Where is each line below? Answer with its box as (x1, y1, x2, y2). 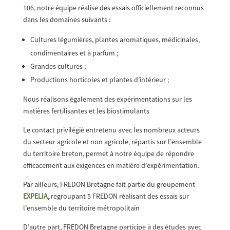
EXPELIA (23, 191, 48, 201)
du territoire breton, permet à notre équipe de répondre (23, 148, 194, 158)
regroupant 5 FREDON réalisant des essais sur (50, 191, 189, 201)
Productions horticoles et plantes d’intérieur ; (30, 74, 169, 84)
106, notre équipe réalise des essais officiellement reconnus (23, 3, 204, 12)
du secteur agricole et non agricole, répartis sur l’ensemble (23, 137, 202, 146)
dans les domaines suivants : (23, 14, 110, 24)
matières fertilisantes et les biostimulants (23, 106, 149, 116)
